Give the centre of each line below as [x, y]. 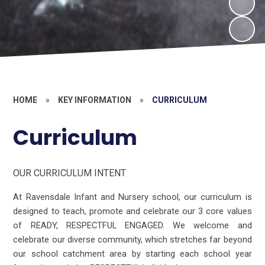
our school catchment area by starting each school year [132, 254]
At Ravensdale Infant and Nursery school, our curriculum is [132, 197]
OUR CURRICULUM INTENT [70, 173]
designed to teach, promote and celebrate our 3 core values [132, 211]
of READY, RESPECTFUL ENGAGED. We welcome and [132, 226]
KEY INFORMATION [95, 100]
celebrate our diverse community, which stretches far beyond [132, 240]
